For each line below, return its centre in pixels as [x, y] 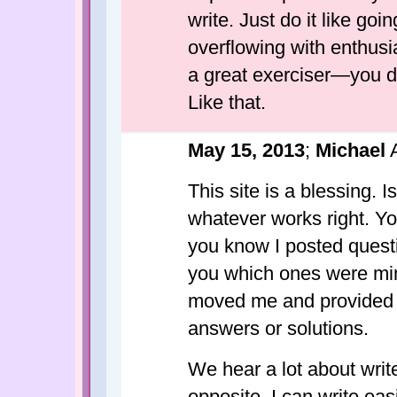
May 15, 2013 [246, 150]
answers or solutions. [278, 328]
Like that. [227, 102]
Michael [350, 150]
